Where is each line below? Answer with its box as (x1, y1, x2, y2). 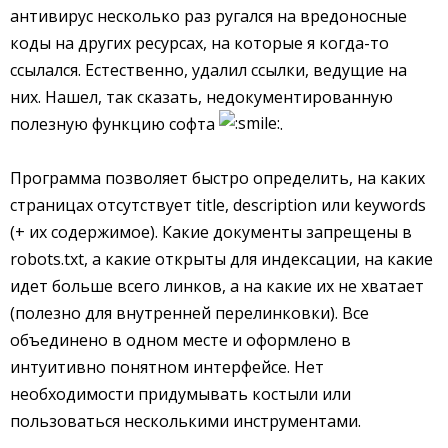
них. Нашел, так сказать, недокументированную (10, 85, 393, 108)
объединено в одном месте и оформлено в (10, 329, 351, 352)
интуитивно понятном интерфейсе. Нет (10, 356, 324, 379)
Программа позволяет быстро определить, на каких (10, 167, 425, 190)
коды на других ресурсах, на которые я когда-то (10, 31, 389, 54)
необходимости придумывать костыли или (10, 383, 351, 406)
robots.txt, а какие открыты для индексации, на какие (10, 248, 433, 271)
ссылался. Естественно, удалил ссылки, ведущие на (10, 58, 407, 81)
